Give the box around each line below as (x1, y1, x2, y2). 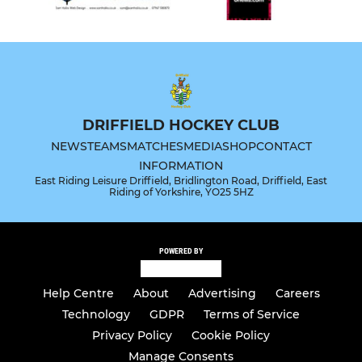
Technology (62, 307, 130, 322)
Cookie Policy (192, 328, 270, 343)
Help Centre (42, 286, 114, 301)
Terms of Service (204, 307, 300, 322)
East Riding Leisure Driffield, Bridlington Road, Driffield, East (35, 175, 327, 187)
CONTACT (255, 139, 312, 154)
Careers (275, 286, 320, 301)
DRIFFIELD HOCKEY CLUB (82, 116, 280, 135)
